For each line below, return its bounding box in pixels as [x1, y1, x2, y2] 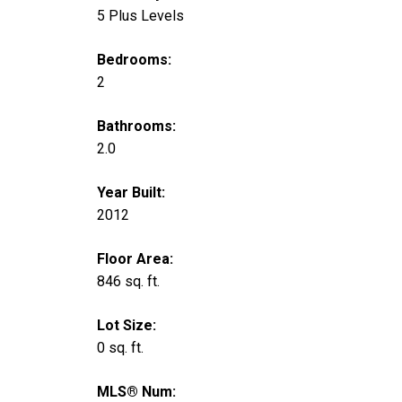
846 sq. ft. [96, 273, 160, 291]
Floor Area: [96, 250, 173, 268]
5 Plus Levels [96, 7, 184, 25]
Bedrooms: [96, 51, 171, 69]
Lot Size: [96, 317, 156, 335]
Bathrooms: [96, 118, 176, 135]
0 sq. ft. [96, 339, 144, 357]
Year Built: [96, 184, 165, 202]
